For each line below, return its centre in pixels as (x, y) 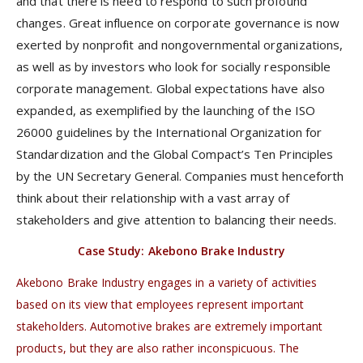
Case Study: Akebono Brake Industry (181, 251)
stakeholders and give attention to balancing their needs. (177, 220)
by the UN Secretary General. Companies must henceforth (180, 176)
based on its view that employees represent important (160, 304)
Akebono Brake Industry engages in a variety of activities (167, 282)
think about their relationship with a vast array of (153, 198)
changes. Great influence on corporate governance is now (178, 23)
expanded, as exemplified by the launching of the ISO (166, 110)
